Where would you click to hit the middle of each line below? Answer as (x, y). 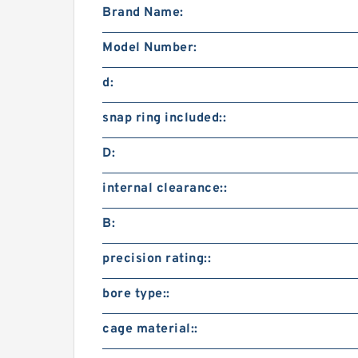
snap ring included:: (164, 118)
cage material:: (150, 329)
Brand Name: (143, 13)
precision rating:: (157, 259)
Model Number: (150, 48)
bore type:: (136, 294)
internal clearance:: (165, 189)
